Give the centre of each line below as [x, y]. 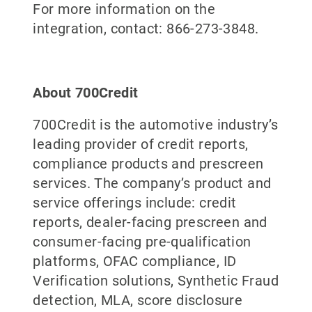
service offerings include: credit [135, 203]
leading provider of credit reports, [141, 144]
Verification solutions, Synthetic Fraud [156, 281]
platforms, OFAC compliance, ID [135, 261]
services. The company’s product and [152, 183]
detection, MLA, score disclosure [138, 300]
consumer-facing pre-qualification [142, 242]
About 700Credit [86, 93]
